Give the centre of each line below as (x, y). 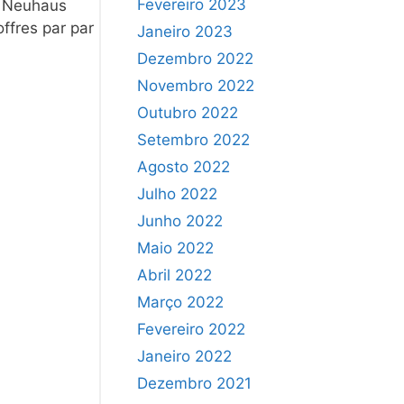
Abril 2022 (174, 275)
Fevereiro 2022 (191, 329)
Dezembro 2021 (194, 383)
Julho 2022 (177, 193)
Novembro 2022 (196, 85)
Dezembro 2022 (195, 58)
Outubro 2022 (188, 112)
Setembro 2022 (193, 139)
